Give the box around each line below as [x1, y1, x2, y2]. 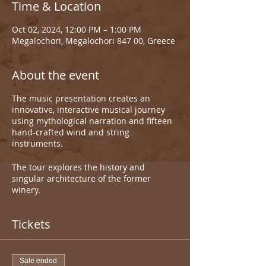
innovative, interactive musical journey [12, 104, 165, 115]
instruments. [12, 138, 63, 149]
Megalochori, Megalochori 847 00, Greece [12, 35, 175, 46]
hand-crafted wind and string [12, 126, 129, 138]
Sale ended [20, 256, 57, 265]
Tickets [12, 216, 50, 232]
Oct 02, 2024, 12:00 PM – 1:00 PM [12, 24, 141, 35]
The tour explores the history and [12, 161, 145, 173]
